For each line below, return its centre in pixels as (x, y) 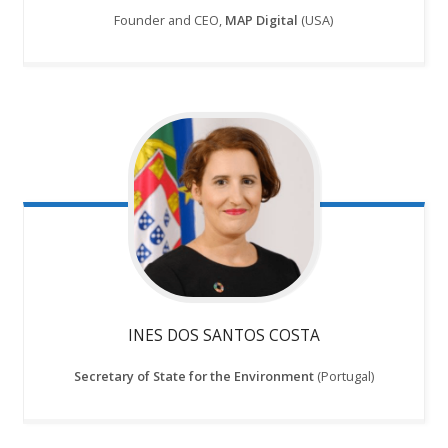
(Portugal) (343, 376)
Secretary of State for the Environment (193, 376)
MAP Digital (260, 19)
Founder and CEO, (168, 19)
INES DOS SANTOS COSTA (223, 335)
